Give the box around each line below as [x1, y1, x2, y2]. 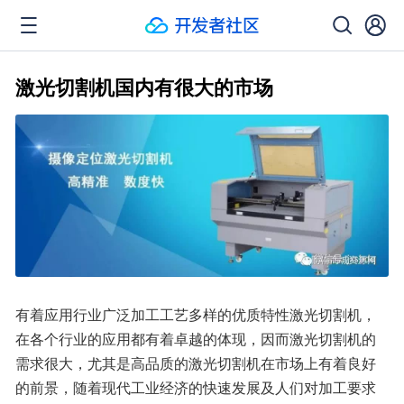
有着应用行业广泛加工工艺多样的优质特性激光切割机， [15, 303, 376, 325]
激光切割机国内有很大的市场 [15, 72, 273, 101]
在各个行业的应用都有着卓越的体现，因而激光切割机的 [15, 327, 376, 349]
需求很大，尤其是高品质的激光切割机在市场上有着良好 [15, 352, 376, 373]
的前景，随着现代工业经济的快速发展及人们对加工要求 [15, 376, 376, 398]
